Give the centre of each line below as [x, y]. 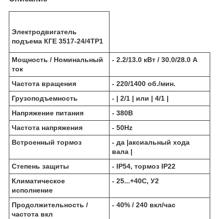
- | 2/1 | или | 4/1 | [140, 98]
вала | [122, 151]
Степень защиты [40, 166]
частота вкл [32, 214]
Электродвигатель [44, 32]
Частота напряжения [47, 127]
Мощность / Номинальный [57, 59]
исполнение [32, 190]
